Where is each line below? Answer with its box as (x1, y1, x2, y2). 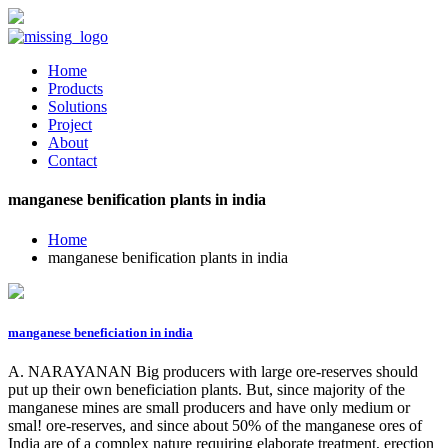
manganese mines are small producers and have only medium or (8, 398, 410, 416)
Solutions (48, 98, 107, 115)
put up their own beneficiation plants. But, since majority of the (8, 380, 405, 398)
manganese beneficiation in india (8, 324, 193, 340)
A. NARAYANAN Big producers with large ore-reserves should (8, 362, 418, 380)
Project (48, 116, 92, 133)
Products (48, 80, 103, 97)
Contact (48, 152, 97, 169)
